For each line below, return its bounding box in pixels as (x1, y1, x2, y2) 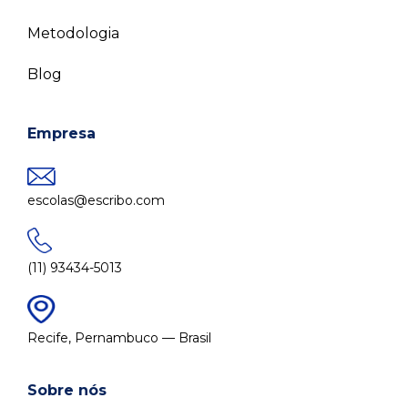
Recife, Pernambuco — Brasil (27, 330, 211, 347)
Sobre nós (27, 382, 107, 400)
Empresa (27, 125, 96, 143)
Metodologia (27, 25, 119, 43)
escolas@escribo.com (27, 192, 165, 209)
